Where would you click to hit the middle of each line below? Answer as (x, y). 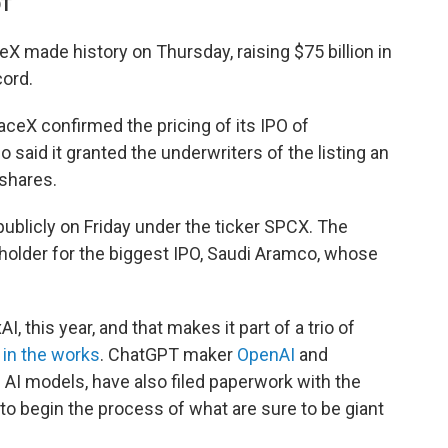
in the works (51, 355)
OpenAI (266, 355)
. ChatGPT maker (168, 355)
